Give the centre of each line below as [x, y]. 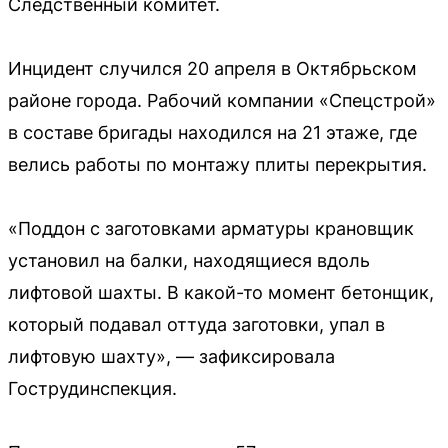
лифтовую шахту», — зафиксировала [171, 356]
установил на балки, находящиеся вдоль [189, 260]
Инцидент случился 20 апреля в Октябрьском [212, 68]
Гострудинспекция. [92, 388]
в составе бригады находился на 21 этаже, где [212, 132]
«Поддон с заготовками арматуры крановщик [211, 228]
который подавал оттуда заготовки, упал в [196, 324]
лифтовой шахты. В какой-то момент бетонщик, [221, 292]
